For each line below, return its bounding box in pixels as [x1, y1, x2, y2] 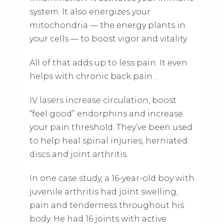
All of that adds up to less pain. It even [29, 57, 187, 67]
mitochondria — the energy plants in [29, 20, 185, 30]
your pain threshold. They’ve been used [29, 122, 192, 132]
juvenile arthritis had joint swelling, [29, 186, 178, 196]
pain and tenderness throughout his [29, 200, 184, 210]
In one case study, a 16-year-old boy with [29, 173, 194, 183]
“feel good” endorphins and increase [29, 108, 183, 118]
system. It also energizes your [29, 6, 150, 16]
